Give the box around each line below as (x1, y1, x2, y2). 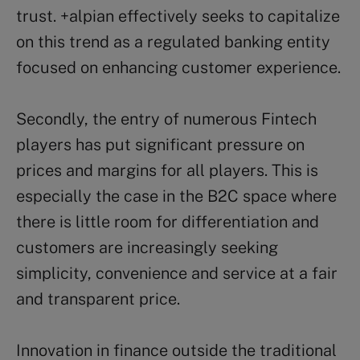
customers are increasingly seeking (16, 237, 278, 257)
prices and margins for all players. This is (16, 160, 318, 180)
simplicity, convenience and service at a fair (16, 263, 337, 283)
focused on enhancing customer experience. (16, 57, 341, 77)
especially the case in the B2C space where (16, 186, 337, 206)
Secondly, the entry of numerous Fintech (16, 108, 317, 129)
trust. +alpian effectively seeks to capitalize (16, 6, 340, 26)
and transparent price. (16, 288, 180, 309)
